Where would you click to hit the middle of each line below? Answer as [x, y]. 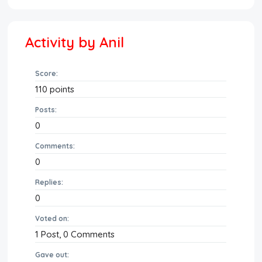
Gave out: [52, 255]
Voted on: [52, 218]
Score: [47, 73]
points [61, 89]
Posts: [46, 110]
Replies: [49, 182]
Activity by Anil [75, 42]
